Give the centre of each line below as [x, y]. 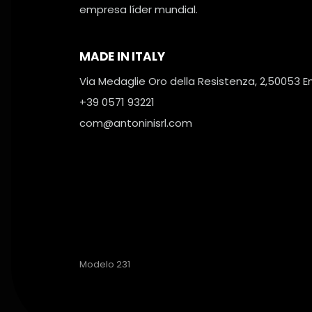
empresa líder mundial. [139, 9]
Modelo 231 [105, 264]
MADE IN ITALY [122, 56]
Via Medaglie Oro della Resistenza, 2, [173, 81]
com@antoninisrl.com [136, 123]
